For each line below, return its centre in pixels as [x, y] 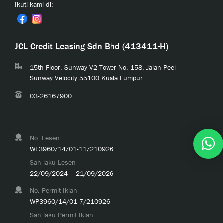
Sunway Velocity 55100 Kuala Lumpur [86, 78]
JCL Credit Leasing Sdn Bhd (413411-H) [92, 46]
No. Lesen [45, 138]
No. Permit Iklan [54, 190]
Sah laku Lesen [53, 162]
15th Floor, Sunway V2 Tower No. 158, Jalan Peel [103, 67]
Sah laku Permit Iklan [61, 215]
